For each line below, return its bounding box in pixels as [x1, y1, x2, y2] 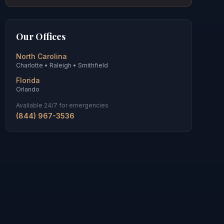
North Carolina [15, 52, 67, 60]
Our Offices [15, 30, 65, 42]
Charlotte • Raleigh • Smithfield [15, 61, 108, 69]
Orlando [15, 85, 39, 93]
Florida [15, 76, 40, 84]
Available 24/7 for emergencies [15, 101, 108, 109]
